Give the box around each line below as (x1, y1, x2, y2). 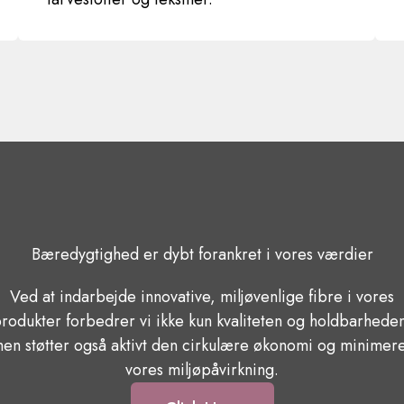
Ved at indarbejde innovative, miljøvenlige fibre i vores (10, 285, 394, 308)
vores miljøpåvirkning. (125, 358, 279, 381)
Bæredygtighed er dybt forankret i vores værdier (31, 243, 373, 266)
